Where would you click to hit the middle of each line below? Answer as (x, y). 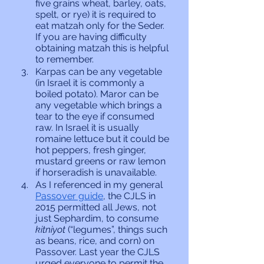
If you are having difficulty (92, 37)
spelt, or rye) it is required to (97, 14)
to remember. (66, 59)
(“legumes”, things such (119, 230)
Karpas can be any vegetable (100, 72)
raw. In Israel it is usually (88, 128)
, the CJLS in (131, 196)
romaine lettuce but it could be (103, 139)
